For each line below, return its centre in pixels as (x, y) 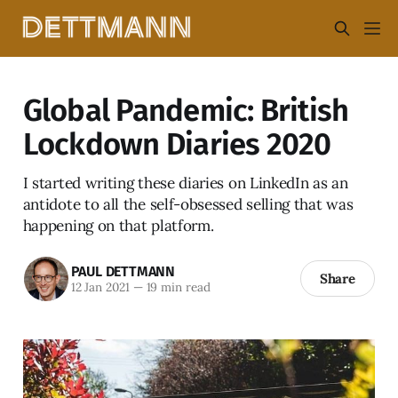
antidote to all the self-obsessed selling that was (188, 204)
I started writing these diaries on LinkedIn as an (185, 183)
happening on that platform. (118, 225)
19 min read (176, 287)
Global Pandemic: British (186, 110)
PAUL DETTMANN (123, 272)
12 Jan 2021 (100, 287)
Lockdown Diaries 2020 (177, 144)
